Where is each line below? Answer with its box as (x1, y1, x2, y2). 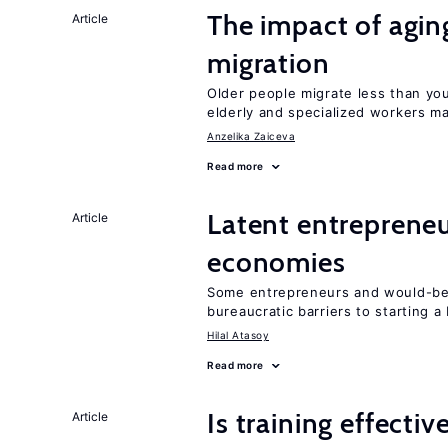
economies (207, 245, 346, 279)
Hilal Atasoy (207, 329, 269, 341)
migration (207, 46, 330, 80)
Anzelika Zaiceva (207, 130, 295, 142)
